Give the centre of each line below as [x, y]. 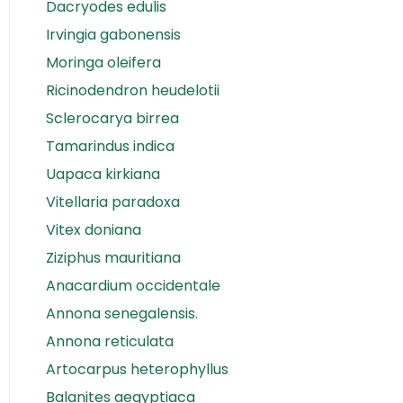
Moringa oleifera [103, 62]
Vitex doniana [94, 229]
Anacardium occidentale [133, 285]
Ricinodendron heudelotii [133, 90]
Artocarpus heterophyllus [137, 369]
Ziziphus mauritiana [113, 257]
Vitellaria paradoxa [113, 201]
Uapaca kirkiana [103, 174]
